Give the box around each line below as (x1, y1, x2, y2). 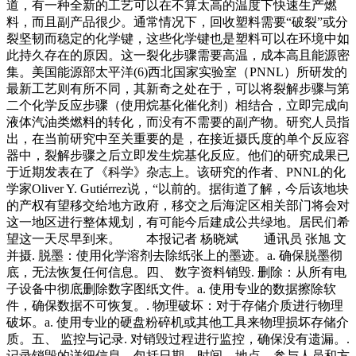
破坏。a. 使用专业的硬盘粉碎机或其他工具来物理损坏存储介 (6, 315, 349, 330)
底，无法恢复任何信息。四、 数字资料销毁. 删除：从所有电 (6, 265, 346, 280)
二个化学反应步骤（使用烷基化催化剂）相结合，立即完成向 (6, 99, 350, 113)
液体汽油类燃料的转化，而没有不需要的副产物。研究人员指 (6, 115, 350, 130)
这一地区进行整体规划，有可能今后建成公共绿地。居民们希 (6, 215, 350, 230)
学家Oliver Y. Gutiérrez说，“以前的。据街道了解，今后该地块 (6, 182, 349, 196)
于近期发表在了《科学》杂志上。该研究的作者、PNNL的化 (6, 165, 346, 180)
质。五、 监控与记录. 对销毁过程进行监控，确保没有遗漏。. (6, 332, 350, 346)
